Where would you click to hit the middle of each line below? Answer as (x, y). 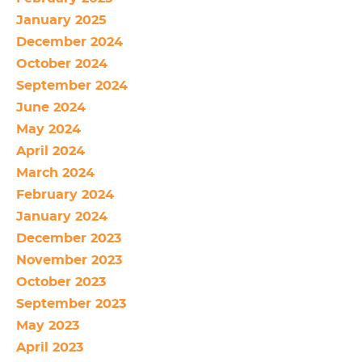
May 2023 (48, 326)
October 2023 (61, 282)
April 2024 (51, 152)
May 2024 (48, 130)
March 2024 (55, 173)
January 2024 (62, 217)
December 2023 (69, 239)
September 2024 (72, 86)
